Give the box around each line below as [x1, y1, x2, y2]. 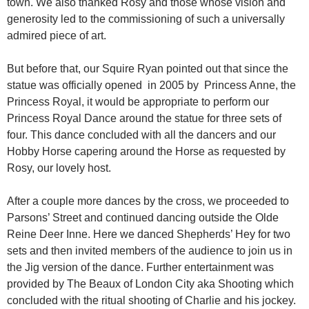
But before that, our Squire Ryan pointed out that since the [7, 63, 288, 75]
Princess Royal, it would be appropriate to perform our [7, 96, 269, 108]
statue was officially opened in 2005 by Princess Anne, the [7, 79, 296, 92]
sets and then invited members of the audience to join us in [7, 245, 292, 257]
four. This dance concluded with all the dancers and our [7, 129, 276, 141]
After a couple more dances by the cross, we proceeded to [7, 195, 289, 208]
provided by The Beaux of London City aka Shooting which [7, 278, 294, 290]
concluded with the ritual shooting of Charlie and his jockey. [7, 295, 296, 307]
